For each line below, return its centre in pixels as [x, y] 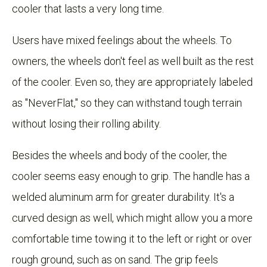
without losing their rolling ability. [86, 123]
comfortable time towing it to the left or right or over [132, 238]
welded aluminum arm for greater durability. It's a [123, 197]
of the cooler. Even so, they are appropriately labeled [132, 82]
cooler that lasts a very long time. [88, 8]
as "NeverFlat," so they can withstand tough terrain [127, 103]
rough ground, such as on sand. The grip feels [115, 259]
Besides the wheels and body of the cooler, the [119, 155]
